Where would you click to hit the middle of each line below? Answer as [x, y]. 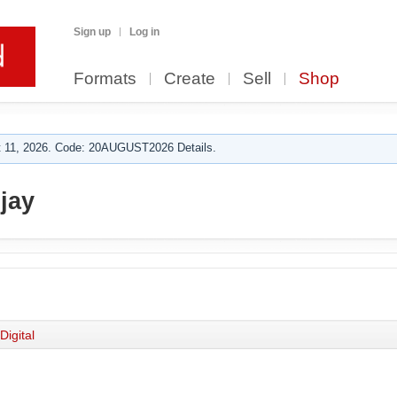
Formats [105, 78]
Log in [144, 32]
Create [190, 78]
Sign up [92, 32]
